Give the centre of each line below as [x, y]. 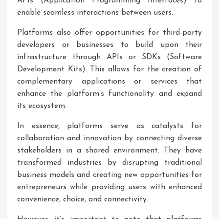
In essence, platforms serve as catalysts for [109, 126]
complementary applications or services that [109, 82]
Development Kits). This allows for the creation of [109, 69]
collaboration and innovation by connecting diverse [109, 138]
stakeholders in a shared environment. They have [109, 151]
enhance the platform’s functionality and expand [109, 94]
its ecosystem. [42, 106]
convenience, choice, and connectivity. [83, 199]
